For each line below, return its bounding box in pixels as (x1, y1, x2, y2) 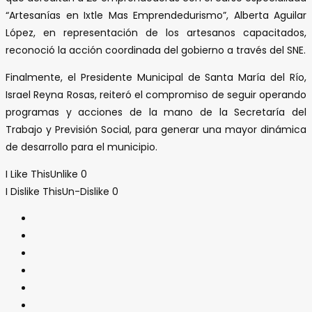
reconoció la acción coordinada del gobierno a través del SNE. (6, 42, 306, 57)
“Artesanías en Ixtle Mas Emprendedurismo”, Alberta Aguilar (6, 8, 306, 22)
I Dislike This (6, 184, 62, 198)
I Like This (6, 166, 50, 181)
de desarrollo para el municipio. (6, 139, 157, 154)
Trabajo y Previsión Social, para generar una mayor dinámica (6, 122, 306, 136)
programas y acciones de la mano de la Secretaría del (6, 104, 306, 119)
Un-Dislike (62, 184, 109, 198)
